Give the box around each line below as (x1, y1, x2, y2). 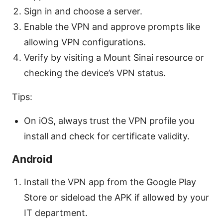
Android (12, 152, 52, 165)
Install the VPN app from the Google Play (24, 176, 196, 187)
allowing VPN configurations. (24, 36, 146, 47)
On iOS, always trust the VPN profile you (24, 115, 194, 126)
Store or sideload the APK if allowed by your (24, 192, 209, 203)
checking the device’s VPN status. (24, 67, 166, 78)
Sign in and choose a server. (24, 5, 142, 16)
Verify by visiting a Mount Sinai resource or (24, 52, 204, 63)
